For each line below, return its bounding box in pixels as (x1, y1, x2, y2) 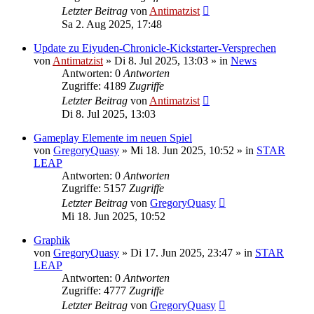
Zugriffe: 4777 (62, 284, 129, 296)
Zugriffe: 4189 (62, 79, 129, 92)
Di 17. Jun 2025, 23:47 (130, 246, 233, 259)
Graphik (34, 233, 70, 246)
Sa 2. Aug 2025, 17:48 (62, 18, 162, 30)
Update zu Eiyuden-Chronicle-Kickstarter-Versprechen (34, 41, 276, 54)
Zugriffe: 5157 (62, 182, 129, 194)
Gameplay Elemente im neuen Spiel (34, 131, 192, 144)
